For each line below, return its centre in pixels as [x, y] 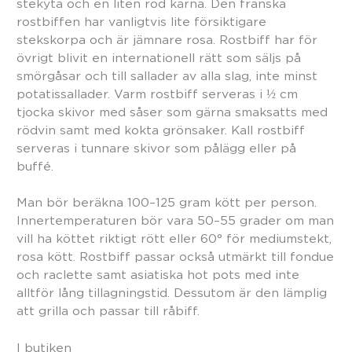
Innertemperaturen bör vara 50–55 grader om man [175, 221]
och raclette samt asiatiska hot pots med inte [158, 275]
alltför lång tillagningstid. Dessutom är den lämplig [172, 293]
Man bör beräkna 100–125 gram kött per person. [167, 203]
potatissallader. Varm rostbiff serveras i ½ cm [157, 93]
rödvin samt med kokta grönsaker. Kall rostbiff [161, 130]
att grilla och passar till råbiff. [108, 311]
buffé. [35, 166]
